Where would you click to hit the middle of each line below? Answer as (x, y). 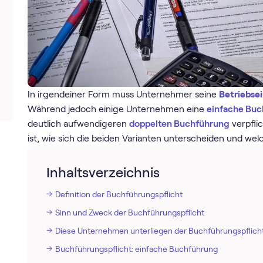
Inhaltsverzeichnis (103, 173)
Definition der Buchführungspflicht (119, 195)
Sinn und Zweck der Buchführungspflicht (129, 213)
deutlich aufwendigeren (79, 123)
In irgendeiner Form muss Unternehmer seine (124, 94)
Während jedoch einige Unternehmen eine (117, 109)
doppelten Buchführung (180, 123)
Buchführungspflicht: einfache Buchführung (136, 249)
